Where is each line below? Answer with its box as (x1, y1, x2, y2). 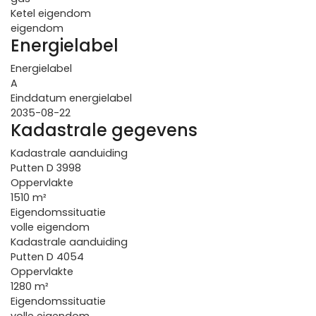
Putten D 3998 (11, 161, 81, 175)
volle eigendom (11, 220, 90, 234)
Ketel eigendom (11, 6, 91, 20)
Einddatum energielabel (11, 91, 132, 105)
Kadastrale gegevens (11, 119, 197, 142)
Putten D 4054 (11, 250, 84, 264)
